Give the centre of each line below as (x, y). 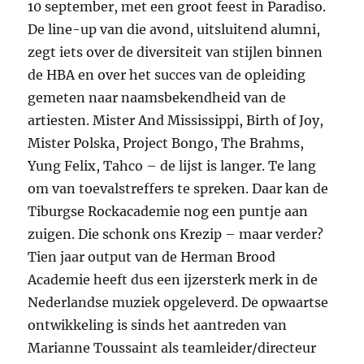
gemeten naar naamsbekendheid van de (157, 98)
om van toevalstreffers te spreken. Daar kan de (178, 189)
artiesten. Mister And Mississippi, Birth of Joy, (176, 121)
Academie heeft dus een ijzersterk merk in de (173, 280)
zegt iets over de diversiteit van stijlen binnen (175, 52)
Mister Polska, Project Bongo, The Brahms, (166, 143)
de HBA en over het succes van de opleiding (167, 75)
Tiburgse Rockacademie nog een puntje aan (168, 212)
